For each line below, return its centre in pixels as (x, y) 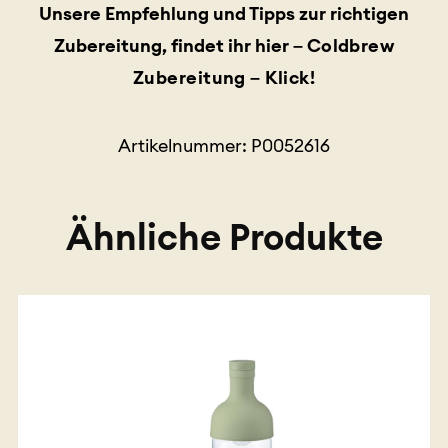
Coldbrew (350, 46)
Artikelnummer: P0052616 (224, 145)
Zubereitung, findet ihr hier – (180, 46)
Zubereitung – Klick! (224, 78)
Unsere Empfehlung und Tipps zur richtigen (224, 14)
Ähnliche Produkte (224, 236)
